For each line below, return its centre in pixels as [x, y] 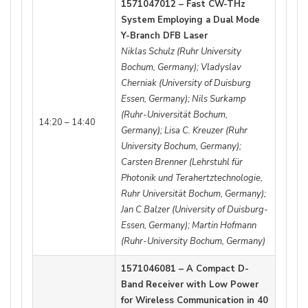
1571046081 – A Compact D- [185, 269]
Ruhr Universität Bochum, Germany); [194, 194]
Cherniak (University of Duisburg [186, 84]
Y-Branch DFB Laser [164, 36]
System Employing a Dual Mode [190, 20]
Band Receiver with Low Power [190, 285]
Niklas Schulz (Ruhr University [181, 52]
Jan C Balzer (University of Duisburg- [195, 210]
